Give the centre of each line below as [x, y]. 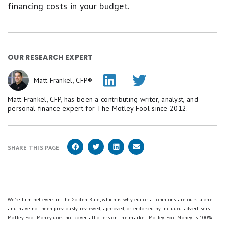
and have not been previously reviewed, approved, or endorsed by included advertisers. [109, 209]
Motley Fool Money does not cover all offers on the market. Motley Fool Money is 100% [110, 218]
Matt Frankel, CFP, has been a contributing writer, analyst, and [103, 99]
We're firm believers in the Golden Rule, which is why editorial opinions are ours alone [110, 200]
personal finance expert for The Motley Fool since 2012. [98, 108]
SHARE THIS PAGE [34, 147]
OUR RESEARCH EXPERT [50, 57]
